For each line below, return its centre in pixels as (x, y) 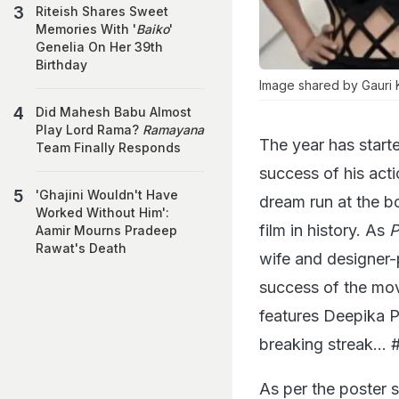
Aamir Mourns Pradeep (106, 230)
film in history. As (324, 230)
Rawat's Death (81, 248)
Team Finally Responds (108, 147)
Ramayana (173, 130)
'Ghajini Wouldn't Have (107, 195)
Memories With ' (86, 29)
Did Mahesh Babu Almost (114, 112)
